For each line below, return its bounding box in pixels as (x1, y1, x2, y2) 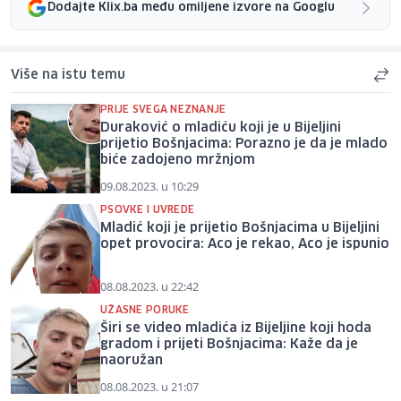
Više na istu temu (11, 68, 125, 81)
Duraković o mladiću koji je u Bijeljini (100, 121, 341, 134)
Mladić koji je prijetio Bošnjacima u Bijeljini (100, 221, 380, 235)
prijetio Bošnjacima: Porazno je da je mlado (100, 137, 388, 150)
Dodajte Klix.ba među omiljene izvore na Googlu (47, 2, 335, 14)
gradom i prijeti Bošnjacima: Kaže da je (100, 337, 358, 351)
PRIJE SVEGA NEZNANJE (100, 104, 226, 115)
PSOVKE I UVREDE (100, 204, 195, 215)
